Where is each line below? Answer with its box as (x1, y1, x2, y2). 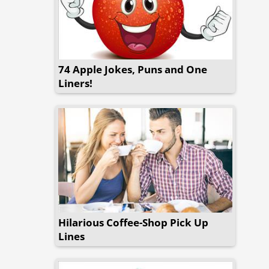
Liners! (58, 76, 92, 90)
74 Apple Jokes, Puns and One (58, 62, 207, 76)
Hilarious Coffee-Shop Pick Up (58, 216, 208, 229)
